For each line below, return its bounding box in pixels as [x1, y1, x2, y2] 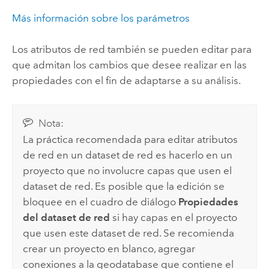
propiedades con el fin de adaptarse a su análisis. [11, 74, 241, 87]
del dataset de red [23, 211, 110, 224]
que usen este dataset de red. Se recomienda [23, 227, 235, 240]
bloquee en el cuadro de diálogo [23, 196, 179, 208]
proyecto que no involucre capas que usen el [23, 165, 232, 177]
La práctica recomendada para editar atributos [23, 133, 238, 146]
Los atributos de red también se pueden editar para [11, 43, 252, 56]
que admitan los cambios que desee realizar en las [11, 59, 247, 71]
